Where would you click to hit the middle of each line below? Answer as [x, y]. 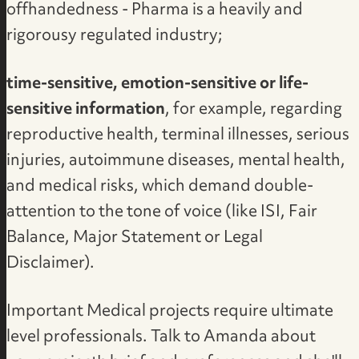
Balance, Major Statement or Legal [135, 238]
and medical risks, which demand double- [160, 187]
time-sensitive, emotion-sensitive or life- [158, 85]
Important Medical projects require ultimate [170, 311]
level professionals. [79, 337]
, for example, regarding [254, 110]
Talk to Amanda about [234, 337]
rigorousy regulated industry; [115, 36]
